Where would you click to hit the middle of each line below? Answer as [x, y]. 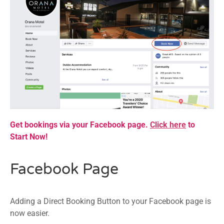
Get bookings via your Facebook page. [79, 125]
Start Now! [29, 137]
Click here [168, 125]
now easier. [30, 213]
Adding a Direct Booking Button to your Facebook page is [110, 201]
